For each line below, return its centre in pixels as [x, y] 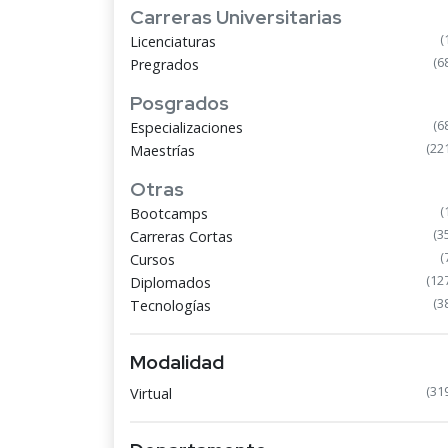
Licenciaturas [173, 41]
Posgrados [179, 103]
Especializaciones [186, 127]
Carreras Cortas [181, 236]
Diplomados [170, 282]
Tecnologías [170, 305]
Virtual [151, 393]
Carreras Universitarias [236, 17]
